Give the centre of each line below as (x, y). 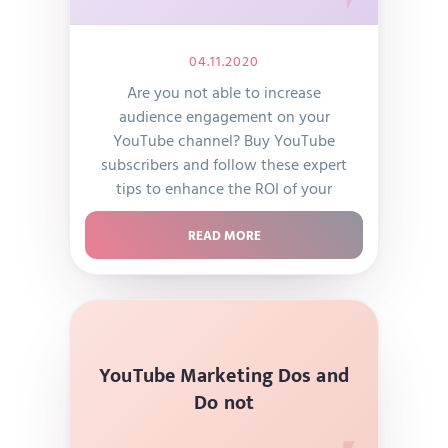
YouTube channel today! (224, 212)
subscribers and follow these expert (224, 164)
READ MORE (224, 235)
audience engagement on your (224, 116)
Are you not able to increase (224, 92)
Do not (224, 402)
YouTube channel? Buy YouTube (224, 140)
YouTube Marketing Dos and (224, 375)
